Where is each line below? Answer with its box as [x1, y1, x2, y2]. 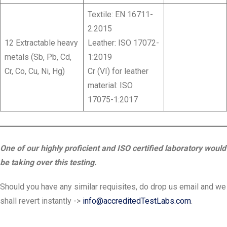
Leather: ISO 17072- [88, 38, 159, 48]
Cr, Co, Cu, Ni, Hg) [5, 66, 65, 77]
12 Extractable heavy [5, 38, 78, 48]
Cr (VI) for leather [88, 66, 148, 77]
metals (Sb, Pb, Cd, [5, 52, 71, 62]
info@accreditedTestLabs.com [83, 196, 191, 206]
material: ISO [88, 81, 133, 91]
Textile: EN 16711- [88, 10, 153, 20]
